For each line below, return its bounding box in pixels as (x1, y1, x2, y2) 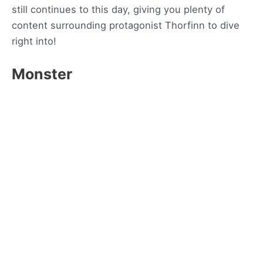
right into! (12, 35, 56, 47)
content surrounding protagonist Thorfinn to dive (12, 19, 240, 31)
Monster (12, 65, 72, 83)
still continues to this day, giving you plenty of (12, 3, 225, 15)
